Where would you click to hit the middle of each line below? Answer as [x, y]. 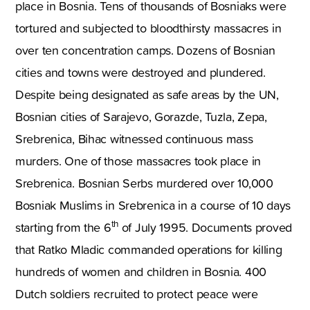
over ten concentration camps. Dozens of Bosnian [145, 50]
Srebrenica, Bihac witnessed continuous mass [134, 138]
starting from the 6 [63, 227]
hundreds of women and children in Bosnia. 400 [141, 271]
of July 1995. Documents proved [205, 227]
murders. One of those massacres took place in [138, 161]
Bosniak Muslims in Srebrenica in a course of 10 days [153, 205]
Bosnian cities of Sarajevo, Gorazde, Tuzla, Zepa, [141, 116]
